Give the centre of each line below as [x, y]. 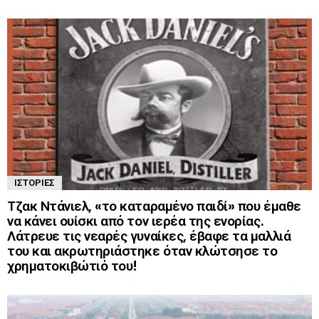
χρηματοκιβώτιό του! [72, 266]
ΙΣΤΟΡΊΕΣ [35, 182]
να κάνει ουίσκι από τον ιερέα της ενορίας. [136, 221]
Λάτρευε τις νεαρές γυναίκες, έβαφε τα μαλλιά [149, 236]
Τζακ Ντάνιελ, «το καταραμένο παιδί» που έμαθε [154, 206]
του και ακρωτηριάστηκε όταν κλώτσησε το [142, 251]
